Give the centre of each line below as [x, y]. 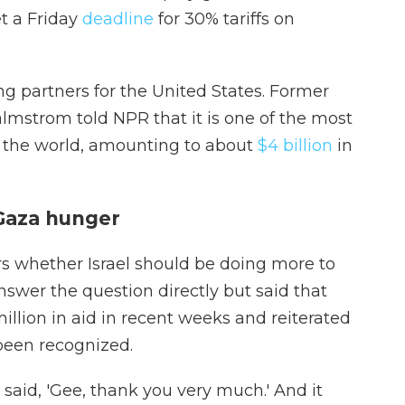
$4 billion [295, 146]
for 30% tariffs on [224, 19]
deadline [118, 19]
